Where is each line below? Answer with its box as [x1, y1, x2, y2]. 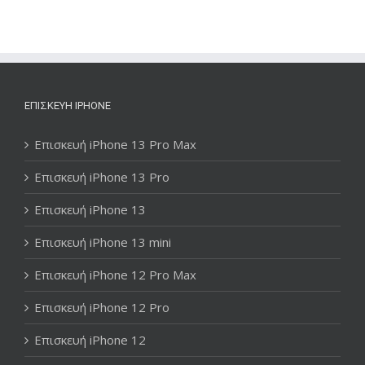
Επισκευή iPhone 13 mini [34, 233, 171, 250]
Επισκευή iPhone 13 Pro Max [34, 135, 196, 152]
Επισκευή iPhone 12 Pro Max [34, 266, 196, 283]
